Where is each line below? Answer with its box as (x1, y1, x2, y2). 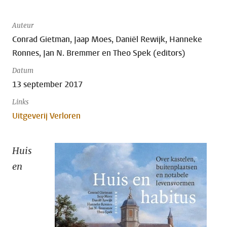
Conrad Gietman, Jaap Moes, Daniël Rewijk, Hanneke (12, 34, 202, 45)
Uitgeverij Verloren (12, 110, 81, 121)
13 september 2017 (12, 79, 83, 90)
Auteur (12, 21, 33, 30)
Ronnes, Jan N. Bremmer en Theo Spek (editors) (12, 48, 185, 58)
